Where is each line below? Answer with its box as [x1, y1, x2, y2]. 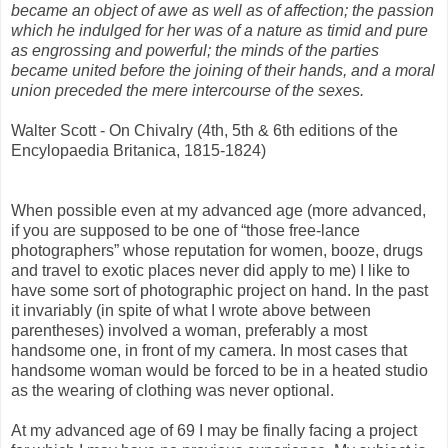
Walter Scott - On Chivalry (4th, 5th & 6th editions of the [11, 121, 398, 139]
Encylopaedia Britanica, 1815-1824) [11, 141, 266, 159]
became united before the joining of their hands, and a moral [11, 61, 435, 79]
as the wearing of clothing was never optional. [11, 381, 334, 399]
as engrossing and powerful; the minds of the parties [11, 41, 379, 59]
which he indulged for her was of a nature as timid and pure [11, 21, 428, 39]
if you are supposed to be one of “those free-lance [11, 221, 360, 239]
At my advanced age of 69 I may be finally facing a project [11, 421, 417, 439]
